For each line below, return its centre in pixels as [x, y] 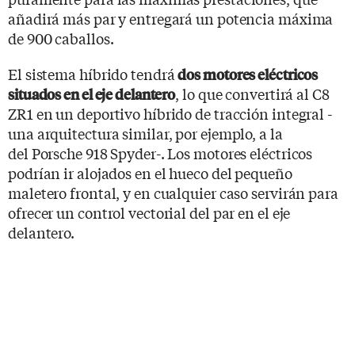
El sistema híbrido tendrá [93, 73]
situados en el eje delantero [92, 94]
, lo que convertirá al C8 [252, 93]
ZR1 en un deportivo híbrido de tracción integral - [170, 113]
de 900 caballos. [61, 38]
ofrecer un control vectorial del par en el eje [149, 212]
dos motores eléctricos [248, 74]
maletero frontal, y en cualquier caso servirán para [173, 192]
